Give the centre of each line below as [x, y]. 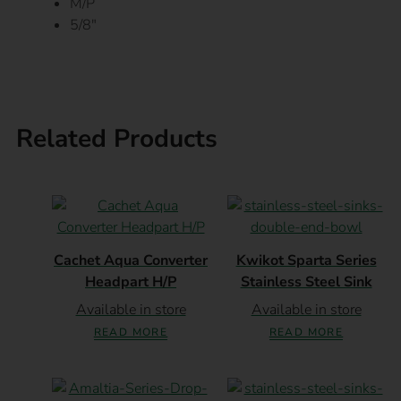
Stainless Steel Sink [306, 282]
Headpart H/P [131, 282]
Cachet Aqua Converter [131, 260]
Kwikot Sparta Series [306, 260]
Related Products [117, 138]
